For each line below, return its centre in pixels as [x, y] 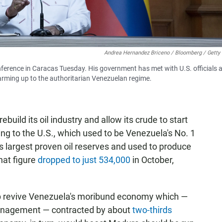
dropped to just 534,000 [84, 160]
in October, [152, 160]
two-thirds [152, 210]
